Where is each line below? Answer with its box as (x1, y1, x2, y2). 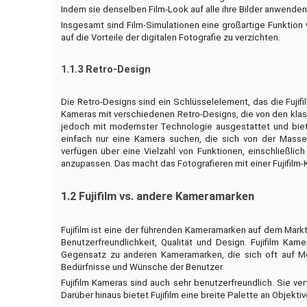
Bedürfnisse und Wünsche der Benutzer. (60, 262, 224, 273)
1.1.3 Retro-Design (60, 64, 151, 76)
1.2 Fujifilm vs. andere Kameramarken (60, 190, 254, 204)
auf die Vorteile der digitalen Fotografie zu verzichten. (60, 32, 280, 43)
